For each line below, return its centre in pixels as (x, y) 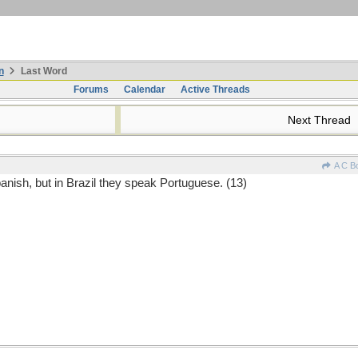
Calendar (144, 89)
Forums (91, 89)
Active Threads (215, 89)
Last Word (42, 71)
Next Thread (321, 120)
